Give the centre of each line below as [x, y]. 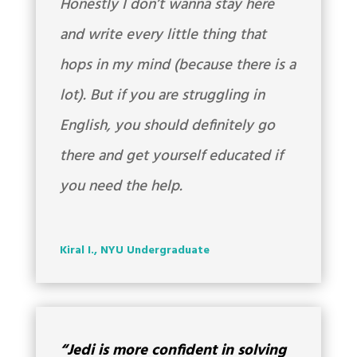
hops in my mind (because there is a [177, 66]
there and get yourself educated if [171, 157]
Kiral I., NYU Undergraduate [134, 251]
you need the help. [121, 187]
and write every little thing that [163, 35]
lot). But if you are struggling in [162, 96]
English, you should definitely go [167, 126]
